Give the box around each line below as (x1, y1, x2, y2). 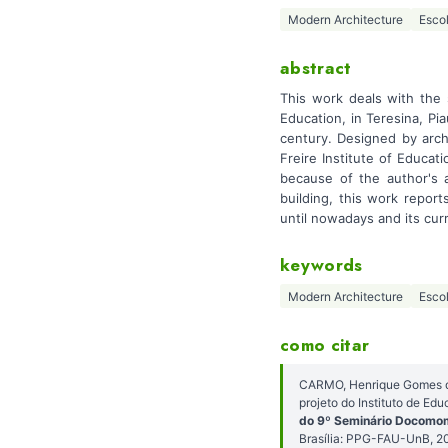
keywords (280, 252, 363, 277)
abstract (280, 56, 352, 81)
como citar (280, 333, 370, 357)
